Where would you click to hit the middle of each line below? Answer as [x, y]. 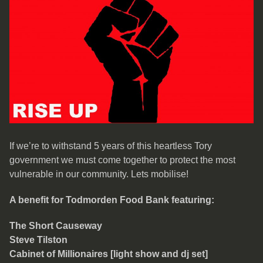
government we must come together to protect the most [122, 160]
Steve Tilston [38, 240]
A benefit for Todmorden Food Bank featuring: [112, 200]
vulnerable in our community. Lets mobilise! [99, 174]
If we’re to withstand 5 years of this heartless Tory [111, 146]
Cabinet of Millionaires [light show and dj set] [109, 254]
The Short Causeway [56, 225]
